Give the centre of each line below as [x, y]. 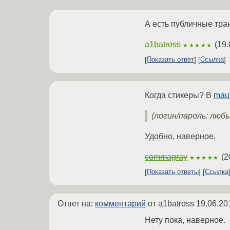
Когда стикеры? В [179, 95]
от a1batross [171, 203]
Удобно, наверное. [180, 136]
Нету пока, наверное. [185, 220]
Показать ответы [173, 172]
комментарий [120, 203]
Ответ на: [76, 203]
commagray [166, 157]
